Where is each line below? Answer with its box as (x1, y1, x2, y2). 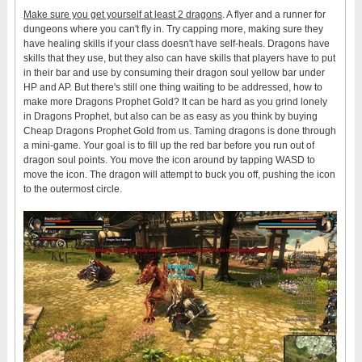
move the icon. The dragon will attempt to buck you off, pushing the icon (23, 169, 335, 181)
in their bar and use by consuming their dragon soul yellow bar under (23, 67, 325, 79)
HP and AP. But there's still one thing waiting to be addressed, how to (23, 82, 322, 94)
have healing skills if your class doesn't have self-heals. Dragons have (23, 38, 330, 50)
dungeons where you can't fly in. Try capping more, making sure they (23, 23, 323, 36)
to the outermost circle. (23, 183, 122, 196)
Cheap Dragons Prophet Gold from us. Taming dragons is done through (23, 125, 336, 137)
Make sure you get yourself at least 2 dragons (23, 9, 222, 21)
